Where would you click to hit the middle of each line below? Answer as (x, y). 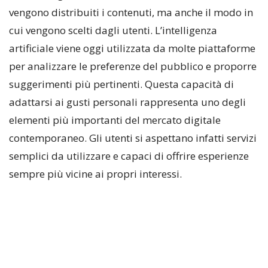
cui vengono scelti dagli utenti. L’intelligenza (113, 31)
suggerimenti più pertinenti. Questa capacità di (121, 84)
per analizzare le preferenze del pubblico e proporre (133, 66)
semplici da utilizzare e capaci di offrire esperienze (129, 156)
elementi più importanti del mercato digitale (115, 120)
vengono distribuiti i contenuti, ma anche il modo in (131, 13)
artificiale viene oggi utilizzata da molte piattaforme (132, 48)
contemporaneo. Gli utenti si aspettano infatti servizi (133, 138)
